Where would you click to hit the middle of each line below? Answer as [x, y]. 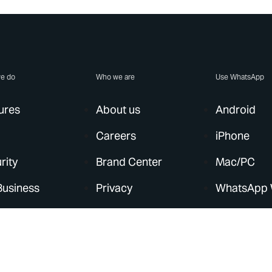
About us [118, 110]
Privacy [114, 188]
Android [236, 110]
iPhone [233, 136]
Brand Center [129, 162]
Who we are [116, 77]
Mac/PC [236, 162]
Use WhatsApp [240, 77]
